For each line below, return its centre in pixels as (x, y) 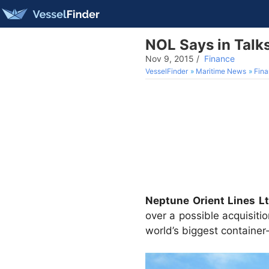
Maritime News (221, 71)
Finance (219, 59)
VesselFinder (167, 71)
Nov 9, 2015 (170, 59)
